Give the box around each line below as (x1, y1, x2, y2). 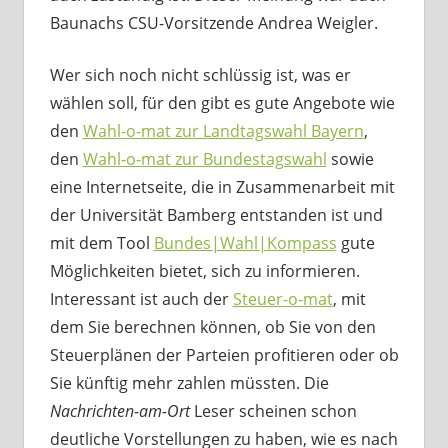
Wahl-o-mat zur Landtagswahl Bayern (82, 120, 364, 143)
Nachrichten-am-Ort (49, 400, 190, 423)
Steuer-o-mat (232, 288, 333, 311)
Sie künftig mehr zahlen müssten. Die (49, 372, 329, 395)
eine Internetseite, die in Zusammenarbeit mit (49, 176, 395, 199)
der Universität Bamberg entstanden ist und (49, 204, 383, 227)
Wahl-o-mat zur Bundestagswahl (82, 148, 327, 171)
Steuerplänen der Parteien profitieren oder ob (49, 344, 399, 367)
